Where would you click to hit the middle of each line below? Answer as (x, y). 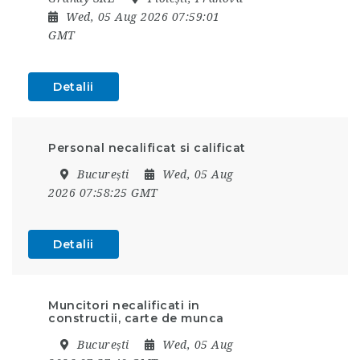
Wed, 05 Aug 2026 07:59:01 (143, 16)
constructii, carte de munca (136, 318)
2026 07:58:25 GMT (103, 192)
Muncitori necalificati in (124, 305)
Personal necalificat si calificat (147, 147)
